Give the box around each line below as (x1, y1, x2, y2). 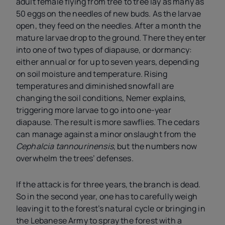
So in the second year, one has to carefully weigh (16, 191, 197, 202)
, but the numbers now (113, 141, 197, 152)
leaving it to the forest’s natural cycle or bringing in (16, 203, 205, 214)
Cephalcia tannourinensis (16, 141, 114, 152)
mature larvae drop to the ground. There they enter (16, 32, 206, 44)
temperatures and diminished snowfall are (16, 80, 174, 92)
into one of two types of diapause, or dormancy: (16, 44, 192, 56)
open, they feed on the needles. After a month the (16, 20, 201, 32)
